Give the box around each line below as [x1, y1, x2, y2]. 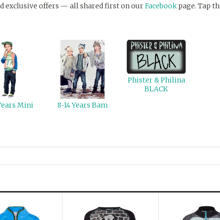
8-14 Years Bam [57, 101, 108, 110]
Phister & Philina [127, 76, 185, 84]
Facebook [145, 1, 177, 10]
